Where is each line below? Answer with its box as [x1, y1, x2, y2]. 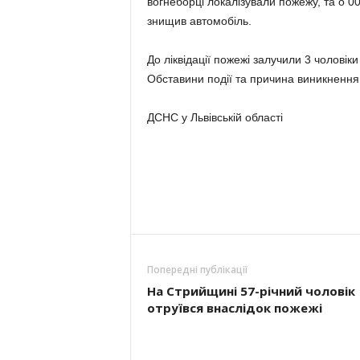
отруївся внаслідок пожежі [146, 300, 322, 316]
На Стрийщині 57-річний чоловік [146, 283, 355, 299]
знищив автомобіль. [146, 14, 252, 27]
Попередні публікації [146, 263, 247, 276]
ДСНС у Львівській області [146, 111, 283, 124]
